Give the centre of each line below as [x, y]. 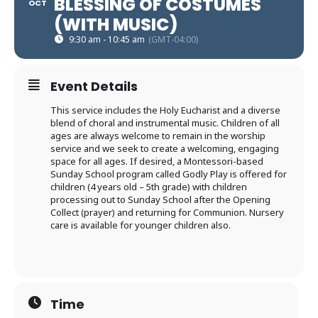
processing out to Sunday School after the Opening [160, 199]
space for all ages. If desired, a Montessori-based [157, 161]
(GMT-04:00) [173, 39]
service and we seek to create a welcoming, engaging [165, 148]
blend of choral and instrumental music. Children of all [165, 123]
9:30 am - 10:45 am [107, 39]
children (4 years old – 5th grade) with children [149, 187]
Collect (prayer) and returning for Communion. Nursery [167, 212]
